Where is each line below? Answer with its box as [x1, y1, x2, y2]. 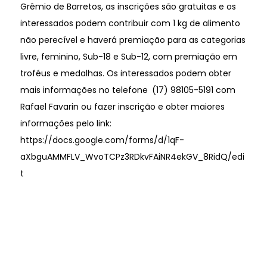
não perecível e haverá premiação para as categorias [20, 33, 246, 46]
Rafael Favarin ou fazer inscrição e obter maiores [20, 100, 225, 113]
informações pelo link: [20, 117, 111, 129]
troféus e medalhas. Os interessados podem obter [20, 67, 231, 79]
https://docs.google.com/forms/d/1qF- [20, 133, 184, 146]
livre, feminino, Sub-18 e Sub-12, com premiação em [20, 50, 237, 63]
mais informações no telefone [20, 83, 150, 96]
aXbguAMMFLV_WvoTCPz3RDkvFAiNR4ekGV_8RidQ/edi [20, 150, 244, 163]
